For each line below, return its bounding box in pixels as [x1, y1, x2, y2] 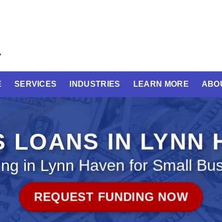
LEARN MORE [133, 80, 189, 88]
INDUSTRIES [69, 80, 120, 88]
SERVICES [14, 80, 57, 88]
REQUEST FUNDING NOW [34, 190, 188, 204]
